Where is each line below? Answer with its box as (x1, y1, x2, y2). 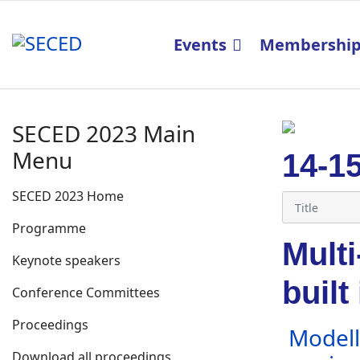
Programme (12, 219, 86, 237)
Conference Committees (12, 284, 160, 301)
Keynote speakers (12, 252, 121, 269)
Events (173, 34, 227, 55)
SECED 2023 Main (12, 118, 195, 149)
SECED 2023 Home (12, 187, 124, 205)
